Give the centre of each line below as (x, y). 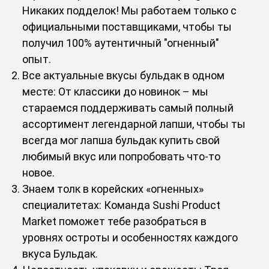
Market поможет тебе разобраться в (115, 221)
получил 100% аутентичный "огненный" (121, 43)
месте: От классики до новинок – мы (116, 91)
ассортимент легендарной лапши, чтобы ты (134, 124)
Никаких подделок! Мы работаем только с (130, 10)
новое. (39, 172)
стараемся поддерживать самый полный (128, 107)
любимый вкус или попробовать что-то (122, 156)
